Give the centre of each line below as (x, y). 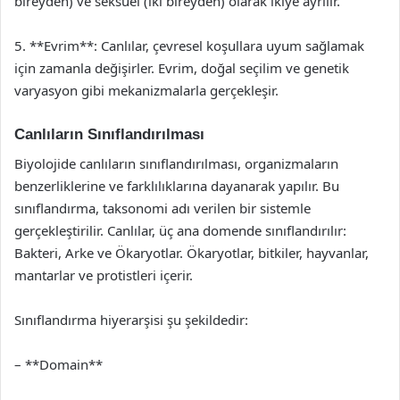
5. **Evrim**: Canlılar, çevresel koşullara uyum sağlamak (189, 46)
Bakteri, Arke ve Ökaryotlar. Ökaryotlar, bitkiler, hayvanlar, (192, 252)
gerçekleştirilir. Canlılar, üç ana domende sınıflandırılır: (180, 230)
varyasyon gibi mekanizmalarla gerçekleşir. (146, 90)
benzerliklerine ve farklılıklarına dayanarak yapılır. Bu (177, 185)
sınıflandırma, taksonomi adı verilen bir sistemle (162, 208)
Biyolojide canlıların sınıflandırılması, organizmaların (176, 163)
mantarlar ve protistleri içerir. (104, 275)
